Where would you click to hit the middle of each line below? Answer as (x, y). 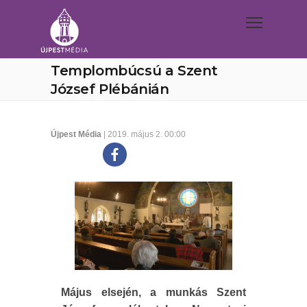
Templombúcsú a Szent (135, 71)
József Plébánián (110, 89)
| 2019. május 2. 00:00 (144, 134)
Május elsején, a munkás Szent (153, 293)
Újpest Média (76, 134)
